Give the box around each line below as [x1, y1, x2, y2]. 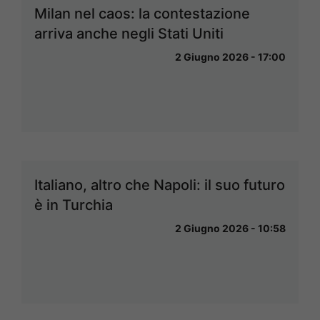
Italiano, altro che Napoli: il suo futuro [34, 176, 285, 194]
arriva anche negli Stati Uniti [34, 25, 224, 43]
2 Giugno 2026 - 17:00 [175, 51, 286, 64]
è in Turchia [34, 196, 113, 214]
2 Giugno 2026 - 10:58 [175, 222, 286, 235]
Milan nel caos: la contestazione [34, 5, 250, 23]
